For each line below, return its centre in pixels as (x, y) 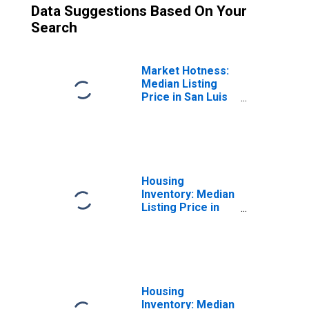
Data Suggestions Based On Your (139, 11)
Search (54, 28)
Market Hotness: (185, 71)
